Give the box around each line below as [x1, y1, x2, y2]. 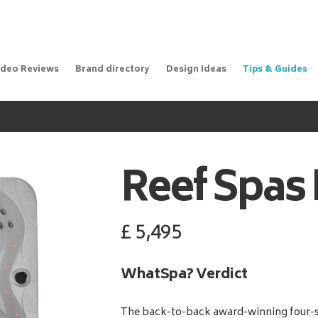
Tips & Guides [242, 62, 307, 78]
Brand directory [75, 62, 150, 78]
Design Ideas [165, 62, 226, 78]
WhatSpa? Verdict [121, 263, 248, 288]
